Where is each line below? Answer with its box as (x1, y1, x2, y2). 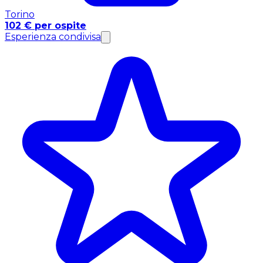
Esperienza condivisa (5, 31, 101, 43)
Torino (5, 9, 35, 21)
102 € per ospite (5, 20, 86, 32)
